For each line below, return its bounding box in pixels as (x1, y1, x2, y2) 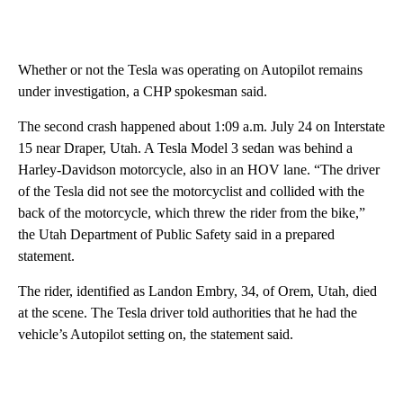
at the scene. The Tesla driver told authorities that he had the (18, 305, 357, 321)
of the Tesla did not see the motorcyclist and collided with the (18, 184, 364, 200)
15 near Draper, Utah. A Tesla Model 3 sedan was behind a (18, 140, 353, 157)
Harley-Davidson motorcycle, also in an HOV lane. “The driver (18, 162, 380, 178)
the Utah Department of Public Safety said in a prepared (18, 227, 335, 243)
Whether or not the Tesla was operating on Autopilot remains (18, 62, 363, 78)
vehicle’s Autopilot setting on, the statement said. (18, 327, 293, 343)
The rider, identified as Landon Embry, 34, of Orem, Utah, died (18, 283, 377, 300)
